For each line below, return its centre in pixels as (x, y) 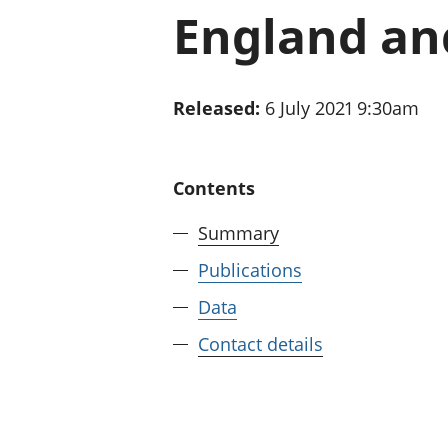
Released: (216, 107)
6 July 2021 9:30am (342, 107)
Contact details (260, 343)
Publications (250, 269)
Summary (238, 232)
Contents (214, 187)
